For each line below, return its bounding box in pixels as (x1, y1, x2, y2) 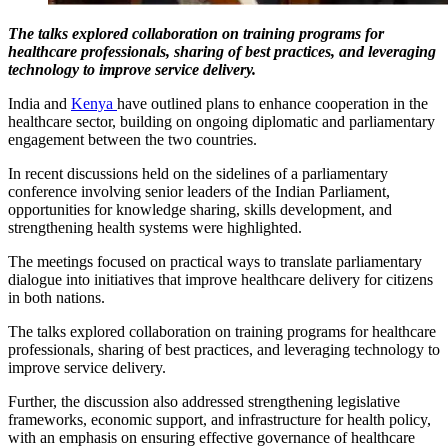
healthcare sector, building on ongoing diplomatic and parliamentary (8, 112, 435, 130)
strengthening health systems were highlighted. (8, 218, 302, 236)
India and (8, 94, 71, 112)
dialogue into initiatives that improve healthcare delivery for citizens (8, 270, 433, 288)
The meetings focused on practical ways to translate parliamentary (8, 252, 422, 270)
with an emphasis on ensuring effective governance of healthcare (8, 428, 415, 446)
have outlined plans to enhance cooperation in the (117, 94, 428, 112)
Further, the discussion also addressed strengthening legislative (8, 392, 400, 410)
